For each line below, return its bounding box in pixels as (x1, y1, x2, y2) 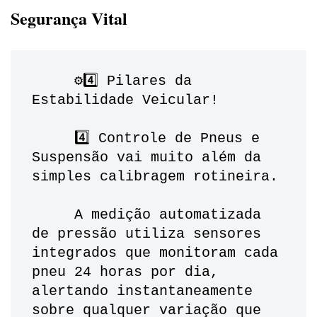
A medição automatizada (32, 207, 74, 224)
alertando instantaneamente (32, 283, 253, 300)
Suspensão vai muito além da (32, 149, 261, 166)
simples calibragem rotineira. (278, 168, 287, 185)
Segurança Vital (11, 6, 127, 31)
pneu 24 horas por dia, (32, 264, 219, 281)
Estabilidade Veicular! (32, 92, 219, 109)
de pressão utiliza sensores (32, 226, 261, 243)
